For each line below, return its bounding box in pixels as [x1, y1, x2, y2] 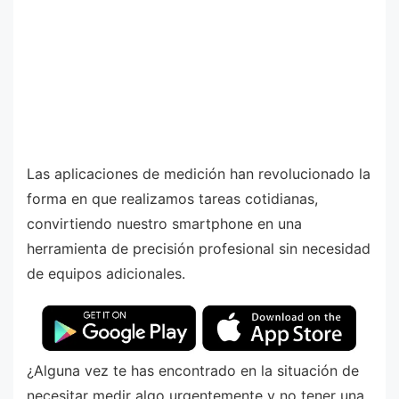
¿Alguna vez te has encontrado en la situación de [27, 362, 359, 380]
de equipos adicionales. [27, 265, 185, 282]
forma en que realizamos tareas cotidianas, [27, 190, 318, 208]
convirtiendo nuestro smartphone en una [27, 215, 302, 232]
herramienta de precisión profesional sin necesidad [27, 240, 370, 257]
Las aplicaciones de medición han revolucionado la [27, 165, 370, 183]
